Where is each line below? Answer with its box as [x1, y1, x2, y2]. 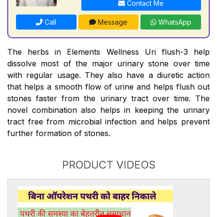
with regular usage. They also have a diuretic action [7, 70, 210, 80]
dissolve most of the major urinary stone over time [7, 58, 210, 68]
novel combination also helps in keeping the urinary [7, 105, 210, 115]
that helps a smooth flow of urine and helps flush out [7, 81, 210, 92]
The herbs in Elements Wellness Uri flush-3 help [7, 46, 210, 57]
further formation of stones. [7, 128, 110, 138]
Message [96, 17, 128, 26]
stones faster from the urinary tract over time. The [7, 93, 210, 103]
